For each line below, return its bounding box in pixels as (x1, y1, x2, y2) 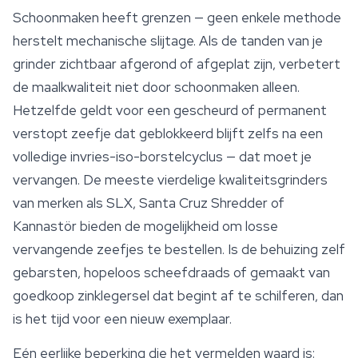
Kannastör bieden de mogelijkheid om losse (13, 217, 278, 236)
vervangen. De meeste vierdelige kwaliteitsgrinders (13, 171, 328, 189)
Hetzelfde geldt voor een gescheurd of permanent (13, 101, 327, 120)
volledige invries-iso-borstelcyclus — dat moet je (13, 148, 312, 166)
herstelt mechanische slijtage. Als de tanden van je (13, 32, 323, 50)
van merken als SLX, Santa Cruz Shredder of (13, 194, 284, 213)
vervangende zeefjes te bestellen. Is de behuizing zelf (13, 241, 345, 259)
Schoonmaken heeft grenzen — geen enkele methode (13, 9, 341, 27)
